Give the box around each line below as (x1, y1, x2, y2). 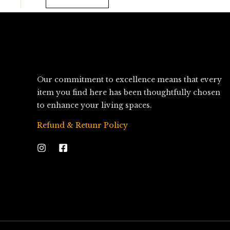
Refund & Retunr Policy (37, 120, 128, 130)
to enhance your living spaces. (37, 100, 152, 110)
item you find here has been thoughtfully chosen (37, 87, 220, 97)
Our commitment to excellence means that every (37, 74, 222, 84)
